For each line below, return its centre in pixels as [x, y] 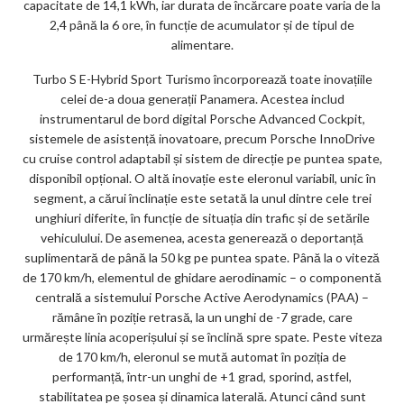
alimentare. [202, 45]
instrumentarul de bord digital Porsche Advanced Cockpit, [202, 119]
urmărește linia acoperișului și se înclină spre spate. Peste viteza [202, 337]
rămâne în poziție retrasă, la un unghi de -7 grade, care [202, 317]
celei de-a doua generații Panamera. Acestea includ [202, 99]
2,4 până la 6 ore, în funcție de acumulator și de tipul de [202, 25]
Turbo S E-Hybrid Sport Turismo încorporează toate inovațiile [202, 79]
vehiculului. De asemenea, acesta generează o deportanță [202, 238]
